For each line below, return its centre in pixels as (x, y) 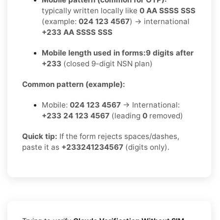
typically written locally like (91, 10)
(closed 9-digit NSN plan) (107, 63)
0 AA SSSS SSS (167, 10)
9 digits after (170, 53)
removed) (165, 115)
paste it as (42, 147)
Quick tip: (40, 136)
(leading (126, 115)
